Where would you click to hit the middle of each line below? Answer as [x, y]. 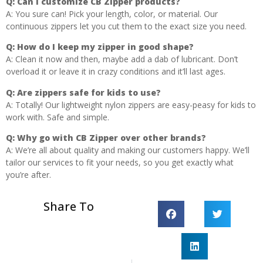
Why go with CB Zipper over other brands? [112, 138]
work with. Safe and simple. [58, 117]
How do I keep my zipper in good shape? [105, 47]
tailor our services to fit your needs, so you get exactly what [120, 163]
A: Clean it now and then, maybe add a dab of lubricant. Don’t [122, 59]
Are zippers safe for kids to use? [89, 92]
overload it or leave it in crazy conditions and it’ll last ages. [116, 72]
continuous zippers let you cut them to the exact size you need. [126, 26]
